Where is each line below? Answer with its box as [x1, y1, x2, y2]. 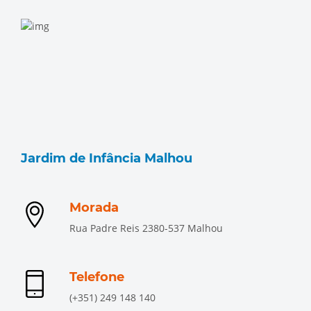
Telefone [69, 269, 124, 285]
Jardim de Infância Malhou [21, 151, 192, 166]
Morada [69, 200, 119, 215]
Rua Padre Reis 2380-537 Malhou [69, 221, 223, 235]
